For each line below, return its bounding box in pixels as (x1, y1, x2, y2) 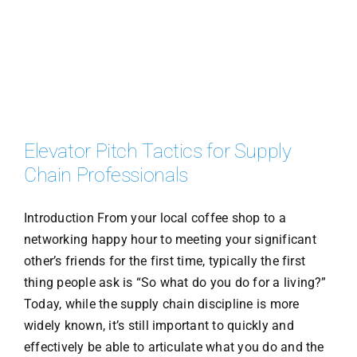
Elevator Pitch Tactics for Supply (23, 139, 292, 163)
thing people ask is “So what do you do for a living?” (23, 274, 327, 290)
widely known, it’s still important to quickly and (23, 317, 294, 333)
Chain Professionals (23, 163, 188, 186)
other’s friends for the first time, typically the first (23, 253, 306, 269)
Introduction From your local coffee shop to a (23, 210, 286, 226)
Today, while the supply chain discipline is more (23, 296, 300, 312)
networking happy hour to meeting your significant (23, 231, 316, 247)
